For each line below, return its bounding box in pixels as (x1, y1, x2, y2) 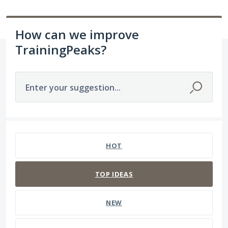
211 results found (6, 121, 73, 132)
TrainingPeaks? (15, 41, 106, 59)
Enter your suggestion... (25, 82, 121, 94)
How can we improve (15, 26, 139, 43)
